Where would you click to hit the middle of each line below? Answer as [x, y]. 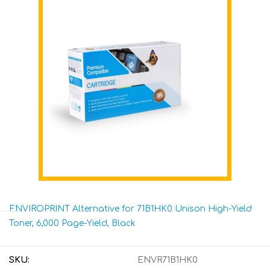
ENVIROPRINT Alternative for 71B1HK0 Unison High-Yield [130, 209]
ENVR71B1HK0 [168, 260]
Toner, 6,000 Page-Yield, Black [72, 223]
